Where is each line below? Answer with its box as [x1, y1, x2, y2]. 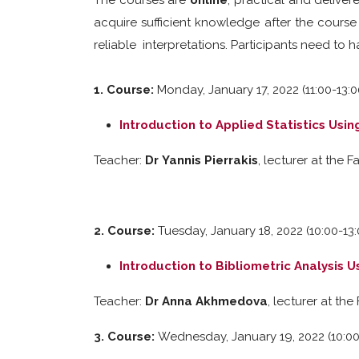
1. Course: [94, 83, 157, 97]
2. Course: [94, 224, 158, 238]
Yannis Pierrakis [162, 153, 258, 167]
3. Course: [94, 329, 158, 344]
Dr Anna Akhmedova [145, 294, 268, 309]
